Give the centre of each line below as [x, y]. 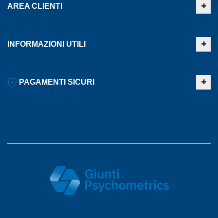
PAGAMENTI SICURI [56, 82]
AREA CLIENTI [35, 6]
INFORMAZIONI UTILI [46, 44]
